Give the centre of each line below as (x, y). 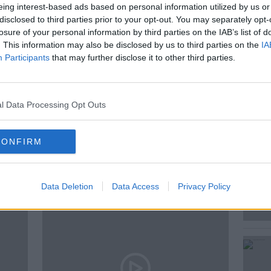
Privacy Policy (204, 186)
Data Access (135, 186)
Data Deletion (67, 186)
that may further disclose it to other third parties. (142, 57)
